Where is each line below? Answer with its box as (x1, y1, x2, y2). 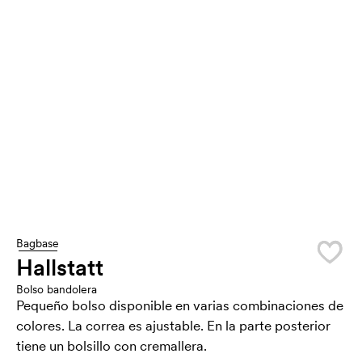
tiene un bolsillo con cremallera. (16, 337, 207, 355)
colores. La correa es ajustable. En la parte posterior (16, 317, 330, 335)
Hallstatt (16, 253, 103, 282)
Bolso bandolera (16, 282, 97, 297)
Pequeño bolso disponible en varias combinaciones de (16, 297, 343, 314)
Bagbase (16, 236, 59, 250)
